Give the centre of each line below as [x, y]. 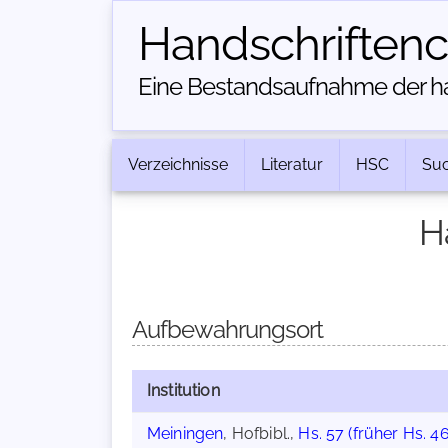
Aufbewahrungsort [227, 329]
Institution [183, 390]
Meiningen [185, 433]
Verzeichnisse [178, 164]
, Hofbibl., [261, 433]
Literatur [292, 164]
